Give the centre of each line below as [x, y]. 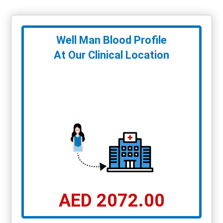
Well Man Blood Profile [111, 40]
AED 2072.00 [111, 201]
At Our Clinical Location [111, 55]
